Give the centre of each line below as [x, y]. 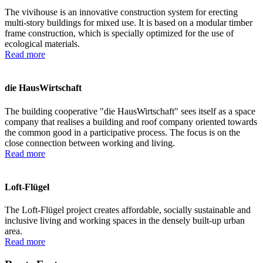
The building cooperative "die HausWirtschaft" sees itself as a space [130, 111]
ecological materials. [42, 43]
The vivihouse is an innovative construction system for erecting [121, 12]
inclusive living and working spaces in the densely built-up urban [125, 221]
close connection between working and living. [90, 143]
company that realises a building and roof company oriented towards [131, 122]
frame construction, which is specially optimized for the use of [119, 33]
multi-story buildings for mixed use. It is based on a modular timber [129, 22]
